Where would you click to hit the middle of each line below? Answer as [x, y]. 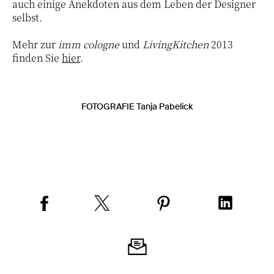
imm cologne [89, 44]
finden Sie [37, 57]
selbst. [27, 17]
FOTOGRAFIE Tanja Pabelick [137, 106]
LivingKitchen [176, 44]
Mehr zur [35, 44]
